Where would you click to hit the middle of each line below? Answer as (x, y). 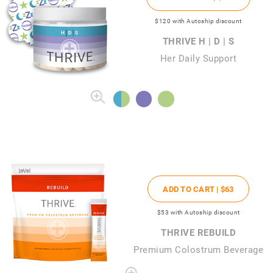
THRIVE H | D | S (198, 41)
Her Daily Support (198, 58)
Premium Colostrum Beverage (198, 250)
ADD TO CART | (192, 189)
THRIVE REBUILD (198, 232)
